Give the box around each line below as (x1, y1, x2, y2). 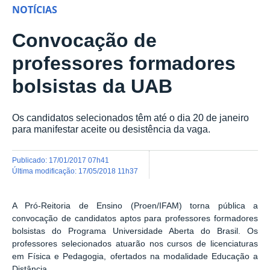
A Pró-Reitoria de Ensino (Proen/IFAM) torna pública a (12, 201, 258, 211)
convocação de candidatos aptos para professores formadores (12, 214, 258, 224)
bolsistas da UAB (12, 75, 172, 98)
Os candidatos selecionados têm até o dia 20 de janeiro (12, 112, 249, 124)
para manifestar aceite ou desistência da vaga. (12, 124, 210, 135)
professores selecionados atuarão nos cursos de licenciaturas (12, 239, 258, 249)
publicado (17, 155, 45, 164)
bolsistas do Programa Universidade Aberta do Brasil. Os (12, 227, 258, 236)
